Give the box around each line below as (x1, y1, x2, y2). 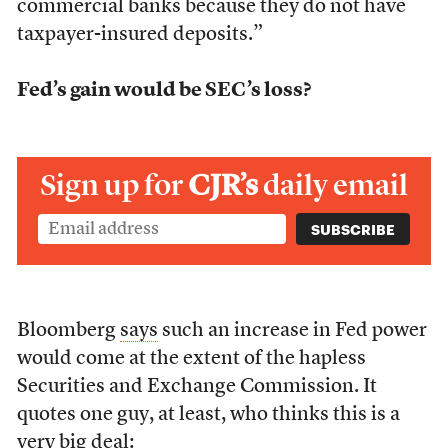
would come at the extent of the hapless (16, 349, 366, 369)
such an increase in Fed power (157, 321, 427, 341)
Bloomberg (16, 321, 120, 341)
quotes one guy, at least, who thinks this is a (16, 405, 400, 425)
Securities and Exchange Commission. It (16, 377, 377, 397)
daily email (263, 167, 408, 203)
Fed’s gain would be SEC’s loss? (16, 81, 311, 101)
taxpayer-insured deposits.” (16, 25, 263, 45)
